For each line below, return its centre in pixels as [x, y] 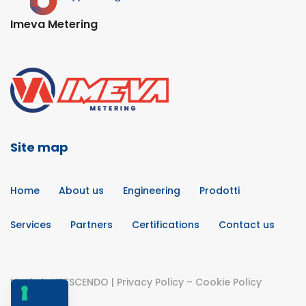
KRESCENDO [80, 282]
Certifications [166, 224]
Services [31, 224]
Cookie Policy [228, 282]
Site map [39, 147]
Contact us [247, 224]
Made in [31, 282]
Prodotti [220, 190]
